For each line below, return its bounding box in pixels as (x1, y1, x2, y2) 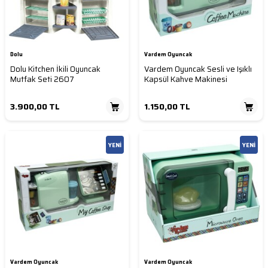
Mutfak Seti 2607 (10, 73, 74, 86)
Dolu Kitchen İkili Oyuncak (10, 63, 100, 76)
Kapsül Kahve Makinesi (144, 73, 227, 86)
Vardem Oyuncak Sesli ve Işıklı (144, 63, 252, 76)
